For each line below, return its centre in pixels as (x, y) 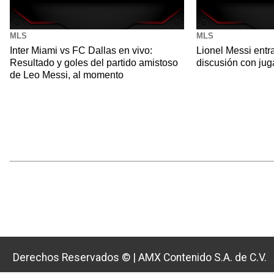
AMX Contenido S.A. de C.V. (202, 258)
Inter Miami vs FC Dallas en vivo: (81, 51)
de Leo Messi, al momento (67, 75)
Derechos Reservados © (73, 258)
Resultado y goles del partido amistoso (94, 63)
